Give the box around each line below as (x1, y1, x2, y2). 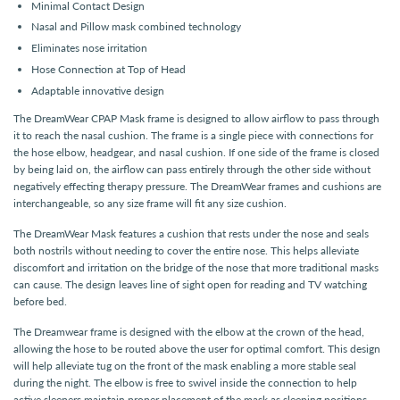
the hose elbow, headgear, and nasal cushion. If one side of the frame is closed (13, 145, 379, 159)
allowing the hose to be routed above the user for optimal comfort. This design (13, 341, 380, 355)
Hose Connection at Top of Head (31, 62, 186, 76)
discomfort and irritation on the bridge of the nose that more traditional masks (13, 260, 379, 274)
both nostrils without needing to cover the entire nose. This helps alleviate (13, 243, 359, 257)
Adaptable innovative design (31, 83, 164, 97)
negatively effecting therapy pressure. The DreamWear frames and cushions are (13, 179, 381, 193)
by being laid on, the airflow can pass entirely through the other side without (13, 162, 371, 176)
